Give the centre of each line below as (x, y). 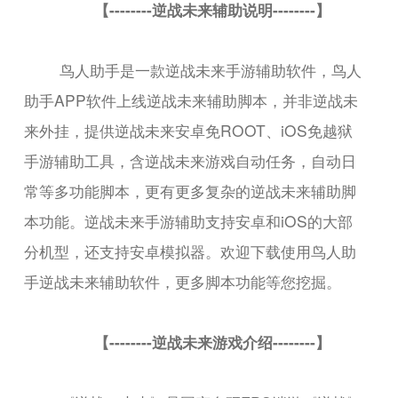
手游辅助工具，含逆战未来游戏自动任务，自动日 (191, 160)
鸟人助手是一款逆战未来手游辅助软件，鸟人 (211, 69)
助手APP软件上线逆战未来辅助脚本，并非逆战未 (191, 99)
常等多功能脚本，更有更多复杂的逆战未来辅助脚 (191, 190)
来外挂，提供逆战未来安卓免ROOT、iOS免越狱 (189, 130)
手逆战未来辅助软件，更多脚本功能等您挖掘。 (183, 281)
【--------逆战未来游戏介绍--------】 (212, 341)
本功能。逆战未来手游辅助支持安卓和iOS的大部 (189, 220)
